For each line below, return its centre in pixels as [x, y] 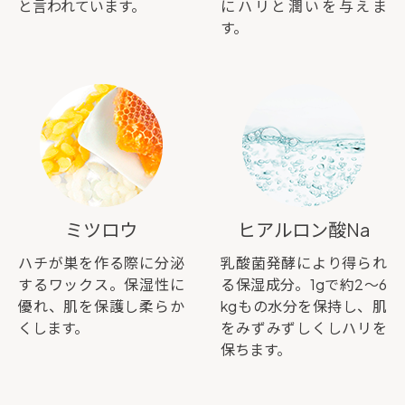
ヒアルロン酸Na [304, 229]
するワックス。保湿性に [101, 284]
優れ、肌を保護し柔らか [101, 306]
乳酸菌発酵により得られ [304, 262]
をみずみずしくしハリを [304, 327]
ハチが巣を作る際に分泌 [101, 262]
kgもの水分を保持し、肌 [304, 306]
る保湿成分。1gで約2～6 [304, 284]
